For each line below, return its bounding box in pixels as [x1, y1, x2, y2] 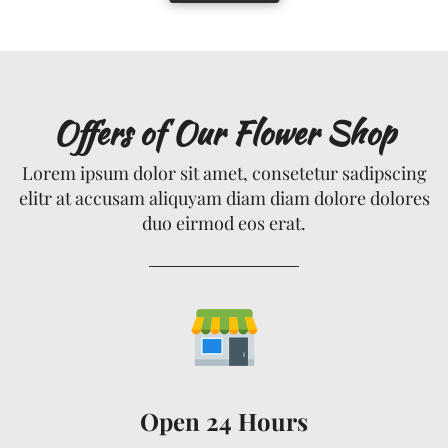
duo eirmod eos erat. [142, 210, 306, 235]
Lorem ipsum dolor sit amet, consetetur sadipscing [21, 160, 427, 185]
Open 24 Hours [140, 404, 308, 437]
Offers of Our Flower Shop [53, 108, 395, 156]
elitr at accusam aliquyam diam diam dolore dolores [18, 185, 430, 210]
